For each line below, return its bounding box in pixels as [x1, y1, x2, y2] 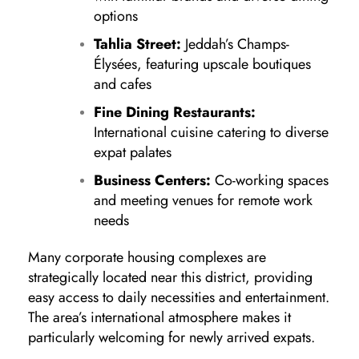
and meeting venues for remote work [94, 189, 313, 211]
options [94, 5, 138, 26]
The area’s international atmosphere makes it [28, 306, 291, 328]
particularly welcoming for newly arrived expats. [28, 326, 315, 348]
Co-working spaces [211, 169, 329, 191]
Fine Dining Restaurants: [94, 101, 256, 123]
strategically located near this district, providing [28, 266, 313, 288]
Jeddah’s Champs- [181, 33, 289, 54]
